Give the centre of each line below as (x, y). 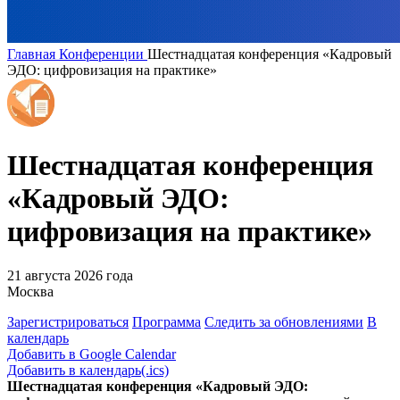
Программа (167, 321)
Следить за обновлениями (284, 321)
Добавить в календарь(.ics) (88, 370)
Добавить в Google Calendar (92, 354)
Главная (33, 54)
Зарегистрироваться (68, 321)
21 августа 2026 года (70, 275)
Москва (30, 291)
